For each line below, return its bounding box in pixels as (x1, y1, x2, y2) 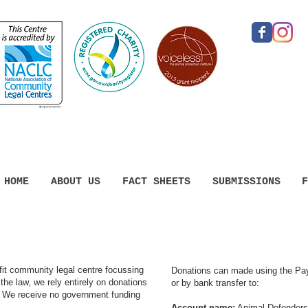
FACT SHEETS (122, 176, 190, 188)
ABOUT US (51, 176, 100, 188)
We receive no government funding (2, 289, 140, 300)
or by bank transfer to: (171, 278, 259, 288)
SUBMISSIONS (212, 176, 280, 188)
